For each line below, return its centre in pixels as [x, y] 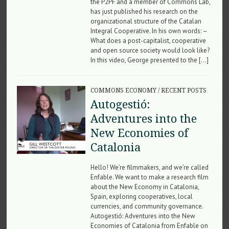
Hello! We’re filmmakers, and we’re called [149, 167]
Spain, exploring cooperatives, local [141, 196]
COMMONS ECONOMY [123, 90]
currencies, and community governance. [146, 206]
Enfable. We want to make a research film [149, 177]
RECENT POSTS [184, 90]
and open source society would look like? [150, 50]
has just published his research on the [144, 11]
